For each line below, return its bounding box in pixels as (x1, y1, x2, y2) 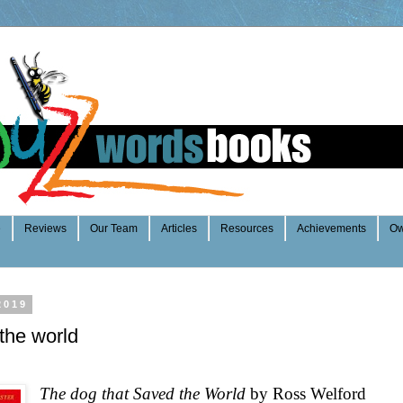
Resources (220, 222, 273, 236)
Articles (161, 222, 197, 236)
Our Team (90, 222, 138, 236)
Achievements (297, 222, 366, 236)
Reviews (24, 222, 67, 236)
